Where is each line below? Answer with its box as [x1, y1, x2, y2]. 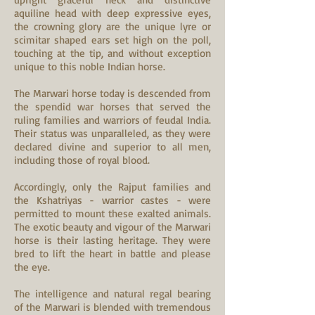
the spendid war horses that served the [14, 100, 211, 113]
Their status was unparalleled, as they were [14, 127, 211, 140]
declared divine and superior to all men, [14, 140, 211, 153]
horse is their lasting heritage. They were [14, 233, 211, 247]
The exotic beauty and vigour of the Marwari [14, 220, 211, 233]
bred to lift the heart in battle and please [14, 247, 211, 260]
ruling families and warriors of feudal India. [14, 113, 211, 127]
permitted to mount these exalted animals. [14, 207, 211, 220]
